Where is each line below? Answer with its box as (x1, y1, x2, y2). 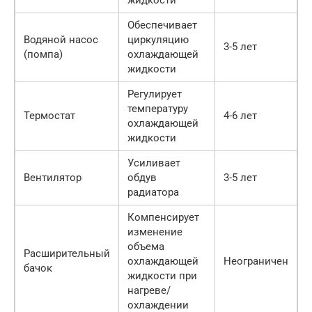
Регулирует (127, 88, 182, 100)
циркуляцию (127, 33, 189, 46)
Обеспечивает (127, 19, 197, 31)
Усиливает (127, 157, 180, 169)
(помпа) (24, 48, 63, 61)
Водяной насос (24, 33, 98, 46)
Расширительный (24, 247, 110, 260)
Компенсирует (127, 211, 199, 224)
